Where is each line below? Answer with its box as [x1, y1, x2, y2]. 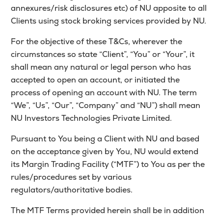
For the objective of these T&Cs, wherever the [11, 36, 183, 47]
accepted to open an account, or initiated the [11, 75, 180, 85]
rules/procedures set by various [11, 172, 132, 182]
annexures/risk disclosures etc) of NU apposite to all [11, 3, 207, 13]
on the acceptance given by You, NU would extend [11, 146, 199, 157]
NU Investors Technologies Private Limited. [11, 113, 172, 123]
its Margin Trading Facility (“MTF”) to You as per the [11, 159, 205, 169]
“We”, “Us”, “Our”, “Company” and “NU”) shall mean [11, 100, 201, 110]
